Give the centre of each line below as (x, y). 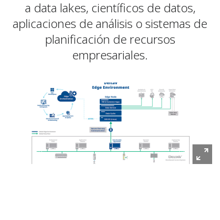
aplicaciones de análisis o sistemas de (110, 23)
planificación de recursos (110, 39)
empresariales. (110, 55)
